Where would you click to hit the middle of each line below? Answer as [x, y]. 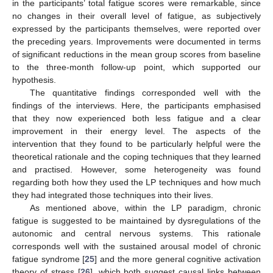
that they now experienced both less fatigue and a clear [136, 118]
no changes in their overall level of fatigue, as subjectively [136, 16]
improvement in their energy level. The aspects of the [136, 131]
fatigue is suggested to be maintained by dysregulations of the [136, 220]
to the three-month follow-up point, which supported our [136, 67]
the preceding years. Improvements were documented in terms [136, 41]
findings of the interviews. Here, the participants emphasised [136, 105]
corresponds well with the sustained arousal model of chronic [136, 246]
